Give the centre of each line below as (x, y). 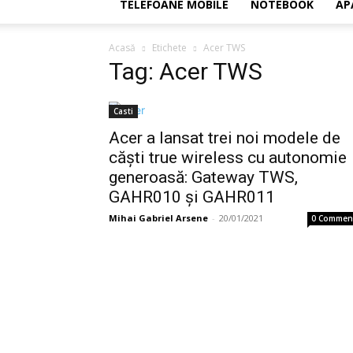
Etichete (169, 48)
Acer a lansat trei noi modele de (225, 138)
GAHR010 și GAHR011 (192, 197)
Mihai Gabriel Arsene (158, 218)
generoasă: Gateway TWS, (203, 177)
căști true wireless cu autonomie (228, 158)
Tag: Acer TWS (186, 71)
